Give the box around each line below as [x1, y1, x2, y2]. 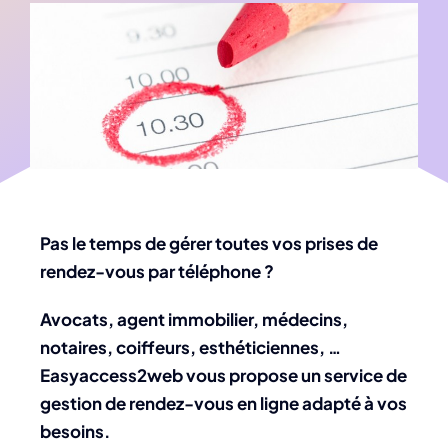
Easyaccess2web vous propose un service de [40, 364, 407, 387]
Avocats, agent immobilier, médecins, [40, 308, 348, 331]
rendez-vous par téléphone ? [40, 260, 274, 283]
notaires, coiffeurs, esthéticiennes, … [40, 336, 341, 359]
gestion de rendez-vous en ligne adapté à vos [40, 392, 407, 415]
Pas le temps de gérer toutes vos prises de [40, 232, 378, 255]
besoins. [40, 420, 110, 443]
